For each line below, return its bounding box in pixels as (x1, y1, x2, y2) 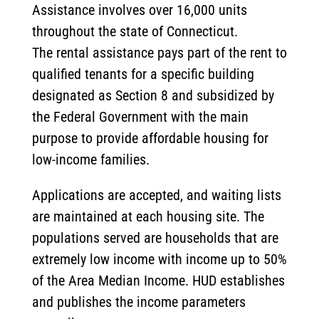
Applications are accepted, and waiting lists (31, 187, 281, 204)
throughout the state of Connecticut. (31, 23, 238, 41)
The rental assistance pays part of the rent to (31, 44, 287, 62)
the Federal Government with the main (31, 108, 249, 126)
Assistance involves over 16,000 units (31, 1, 247, 19)
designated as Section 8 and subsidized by (31, 87, 274, 105)
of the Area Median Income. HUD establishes (31, 272, 285, 290)
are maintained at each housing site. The (31, 208, 264, 226)
